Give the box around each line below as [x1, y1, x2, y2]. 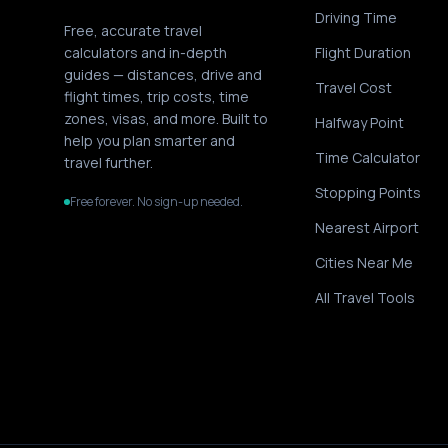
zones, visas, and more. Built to [64, 109, 268, 128]
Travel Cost [315, 78, 393, 97]
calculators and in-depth [64, 43, 227, 62]
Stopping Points [315, 183, 422, 202]
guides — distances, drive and [64, 65, 262, 84]
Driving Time [315, 8, 398, 27]
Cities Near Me [315, 253, 414, 272]
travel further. [64, 153, 153, 172]
